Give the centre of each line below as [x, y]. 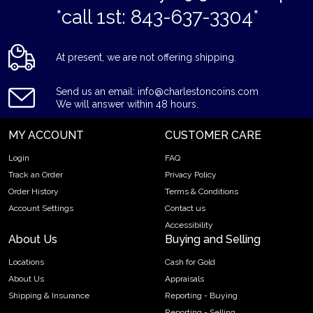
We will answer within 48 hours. [127, 104]
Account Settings [41, 208]
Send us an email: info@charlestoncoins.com [157, 92]
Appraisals [184, 279]
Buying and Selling [213, 239]
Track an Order [36, 175]
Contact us [185, 208]
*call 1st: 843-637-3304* [158, 17]
